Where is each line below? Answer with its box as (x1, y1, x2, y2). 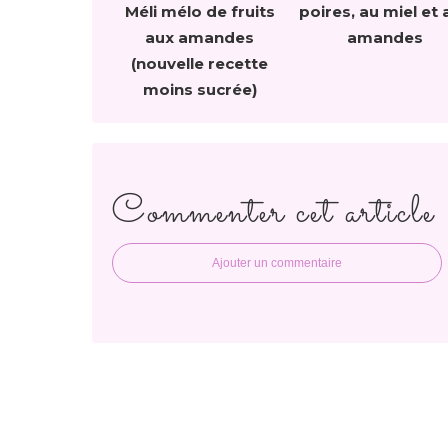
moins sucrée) (142, 80, 257, 99)
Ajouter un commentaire (212, 256, 342, 270)
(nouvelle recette (131, 54, 268, 73)
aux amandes (145, 28, 254, 47)
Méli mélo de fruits (124, 2, 275, 21)
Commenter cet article (112, 184, 435, 242)
